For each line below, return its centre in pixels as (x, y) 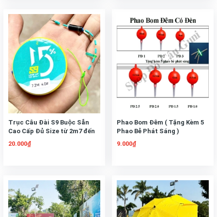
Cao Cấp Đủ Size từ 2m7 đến (52, 131)
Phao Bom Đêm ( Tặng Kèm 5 (160, 122)
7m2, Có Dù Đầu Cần (39, 140)
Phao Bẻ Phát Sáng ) (148, 131)
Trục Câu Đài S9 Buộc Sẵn (49, 122)
